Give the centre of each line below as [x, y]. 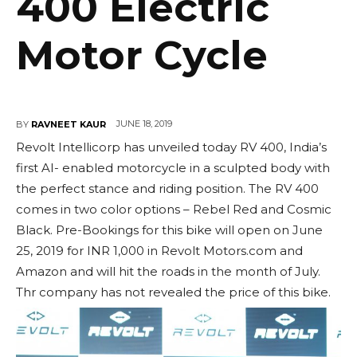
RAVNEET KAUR [69, 124]
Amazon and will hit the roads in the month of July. [168, 272]
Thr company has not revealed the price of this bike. [173, 292]
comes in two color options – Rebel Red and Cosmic [174, 210]
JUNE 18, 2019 [144, 124]
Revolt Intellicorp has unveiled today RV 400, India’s [171, 147]
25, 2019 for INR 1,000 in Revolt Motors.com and [159, 251]
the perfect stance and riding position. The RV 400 [167, 189]
